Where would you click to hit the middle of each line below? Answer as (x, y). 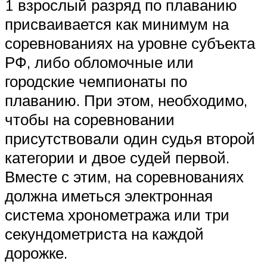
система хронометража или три (117, 215)
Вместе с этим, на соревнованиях (124, 177)
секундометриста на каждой (104, 234)
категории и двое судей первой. (117, 158)
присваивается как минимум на (117, 24)
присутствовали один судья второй (130, 139)
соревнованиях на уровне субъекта (130, 43)
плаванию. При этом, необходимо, (126, 100)
